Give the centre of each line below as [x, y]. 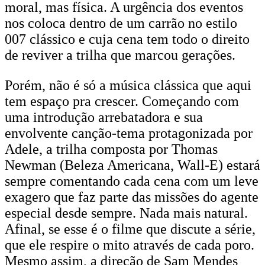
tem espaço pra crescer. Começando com [122, 101]
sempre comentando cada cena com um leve [132, 181]
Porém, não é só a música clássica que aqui [128, 85]
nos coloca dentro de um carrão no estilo [121, 23]
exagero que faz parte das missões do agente [132, 197]
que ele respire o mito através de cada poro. [130, 245]
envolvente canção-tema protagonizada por [129, 133]
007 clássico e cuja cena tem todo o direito [127, 39]
